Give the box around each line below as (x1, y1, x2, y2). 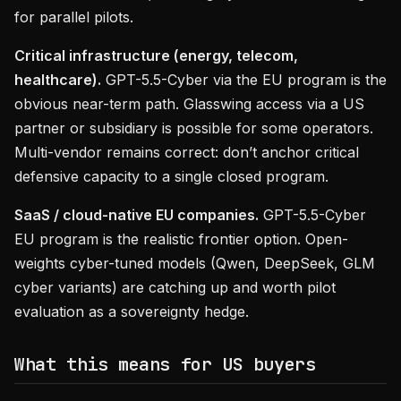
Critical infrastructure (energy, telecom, (14, 47, 298, 64)
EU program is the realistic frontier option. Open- (14, 230, 348, 248)
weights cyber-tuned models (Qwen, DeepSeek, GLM (14, 254, 375, 272)
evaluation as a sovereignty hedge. (14, 303, 249, 320)
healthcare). (14, 71, 101, 89)
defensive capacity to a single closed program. (14, 167, 328, 185)
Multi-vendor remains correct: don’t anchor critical (14, 143, 359, 161)
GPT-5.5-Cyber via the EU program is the (101, 71, 387, 89)
